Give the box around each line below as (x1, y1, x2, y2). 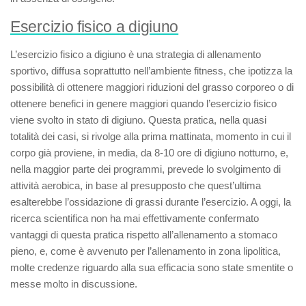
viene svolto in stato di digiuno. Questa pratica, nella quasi (10, 114, 266, 126)
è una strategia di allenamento (126, 48, 261, 60)
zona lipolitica (219, 245, 278, 257)
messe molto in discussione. (10, 278, 137, 290)
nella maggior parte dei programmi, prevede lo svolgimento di (10, 163, 281, 175)
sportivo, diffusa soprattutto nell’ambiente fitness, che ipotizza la (10, 65, 292, 76)
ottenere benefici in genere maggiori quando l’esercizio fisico (10, 98, 277, 109)
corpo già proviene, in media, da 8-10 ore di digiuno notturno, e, (10, 147, 288, 158)
